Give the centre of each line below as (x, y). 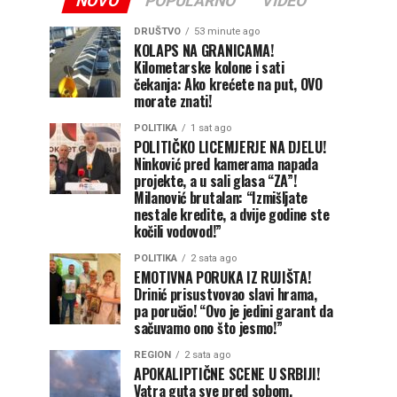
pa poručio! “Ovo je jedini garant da (234, 311)
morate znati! (173, 101)
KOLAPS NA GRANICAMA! (204, 51)
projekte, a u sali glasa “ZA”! (215, 181)
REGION (152, 355)
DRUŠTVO (157, 31)
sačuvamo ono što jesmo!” (208, 328)
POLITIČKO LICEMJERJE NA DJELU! (230, 147)
